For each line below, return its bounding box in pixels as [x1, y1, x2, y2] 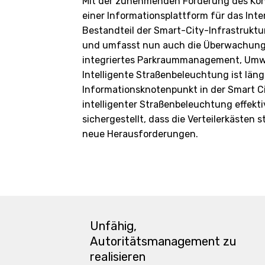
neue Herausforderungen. [82, 128, 199, 140]
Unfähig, [89, 219, 137, 234]
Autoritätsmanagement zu [89, 234, 237, 249]
